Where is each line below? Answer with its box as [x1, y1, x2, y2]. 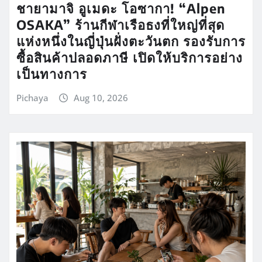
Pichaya [16, 92, 49, 104]
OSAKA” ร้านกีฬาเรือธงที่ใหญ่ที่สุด [16, 16, 225, 33]
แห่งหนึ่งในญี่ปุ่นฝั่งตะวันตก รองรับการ [16, 33, 246, 50]
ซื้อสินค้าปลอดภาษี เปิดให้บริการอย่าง [16, 49, 243, 66]
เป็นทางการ [16, 65, 87, 82]
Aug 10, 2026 [73, 92, 128, 104]
